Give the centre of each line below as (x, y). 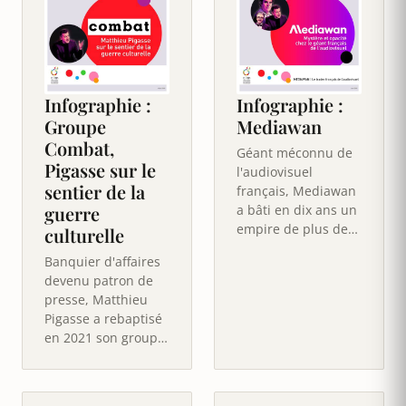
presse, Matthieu (96, 299)
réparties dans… (286, 285)
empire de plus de (292, 228)
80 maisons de (280, 247)
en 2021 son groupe (105, 337)
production (270, 266)
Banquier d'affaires (102, 261)
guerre (72, 213)
